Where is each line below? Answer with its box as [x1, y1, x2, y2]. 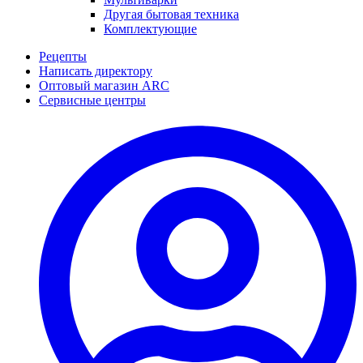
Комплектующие [104, 21, 197, 36]
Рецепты [39, 49, 87, 63]
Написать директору [39, 63, 152, 78]
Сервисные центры [39, 92, 146, 107]
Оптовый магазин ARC [39, 78, 169, 92]
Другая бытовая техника [104, 6, 239, 21]
